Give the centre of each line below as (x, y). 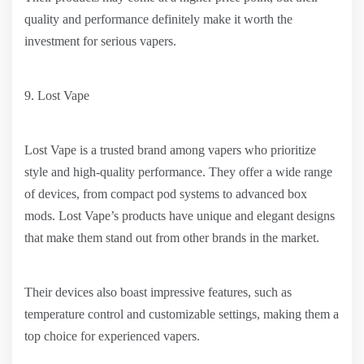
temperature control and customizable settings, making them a (182, 314)
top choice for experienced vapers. (112, 336)
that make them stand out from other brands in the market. (172, 238)
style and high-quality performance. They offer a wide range (178, 172)
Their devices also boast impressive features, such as (158, 292)
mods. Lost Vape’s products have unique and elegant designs (180, 216)
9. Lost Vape (57, 95)
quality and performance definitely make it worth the (158, 19)
